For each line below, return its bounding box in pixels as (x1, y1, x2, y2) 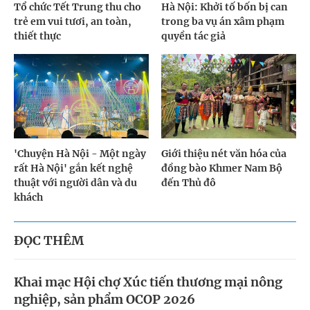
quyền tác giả (161, 30, 226, 42)
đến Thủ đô (161, 176, 217, 189)
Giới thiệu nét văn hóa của (161, 147, 287, 160)
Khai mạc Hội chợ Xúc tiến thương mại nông (14, 273, 282, 290)
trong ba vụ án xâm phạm (161, 15, 285, 28)
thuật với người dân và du (14, 176, 137, 189)
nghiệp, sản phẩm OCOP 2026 (14, 291, 195, 307)
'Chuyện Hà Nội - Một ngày (14, 147, 146, 160)
